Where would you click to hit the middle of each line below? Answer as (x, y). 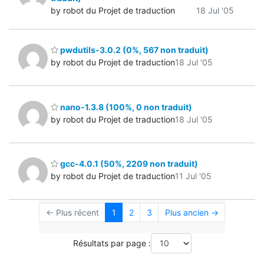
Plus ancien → (192, 213)
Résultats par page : (112, 243)
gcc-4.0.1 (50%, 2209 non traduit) (128, 164)
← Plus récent (72, 213)
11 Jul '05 (193, 176)
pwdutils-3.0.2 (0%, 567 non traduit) (133, 50)
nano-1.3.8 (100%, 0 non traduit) (125, 107)
